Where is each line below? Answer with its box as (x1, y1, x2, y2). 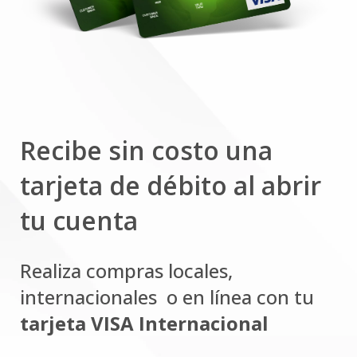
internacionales (20, 283, 162, 310)
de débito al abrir (109, 167, 321, 202)
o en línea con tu (162, 283, 314, 310)
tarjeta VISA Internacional (20, 309, 269, 336)
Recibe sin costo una (20, 132, 273, 167)
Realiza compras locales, (20, 257, 233, 284)
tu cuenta (20, 202, 138, 237)
